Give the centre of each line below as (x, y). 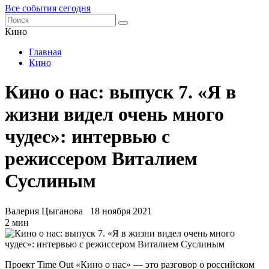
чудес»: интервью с (87, 137)
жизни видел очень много (114, 114)
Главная (45, 52)
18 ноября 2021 (121, 211)
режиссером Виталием (101, 159)
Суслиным (50, 181)
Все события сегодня (48, 8)
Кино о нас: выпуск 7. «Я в (120, 92)
